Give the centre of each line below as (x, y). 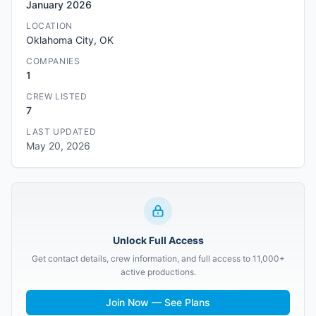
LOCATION (49, 26)
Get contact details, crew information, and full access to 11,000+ (158, 259)
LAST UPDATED (61, 132)
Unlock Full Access (158, 240)
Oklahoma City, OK (70, 40)
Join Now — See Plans (158, 302)
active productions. (158, 272)
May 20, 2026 (58, 146)
